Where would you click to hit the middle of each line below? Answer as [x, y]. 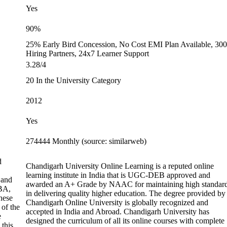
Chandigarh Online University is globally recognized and [117, 202]
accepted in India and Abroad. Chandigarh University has [118, 212]
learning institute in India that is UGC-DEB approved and [118, 175]
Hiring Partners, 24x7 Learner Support [87, 53]
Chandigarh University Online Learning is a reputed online [120, 166]
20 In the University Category [73, 80]
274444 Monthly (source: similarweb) [86, 141]
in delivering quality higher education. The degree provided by [126, 193]
